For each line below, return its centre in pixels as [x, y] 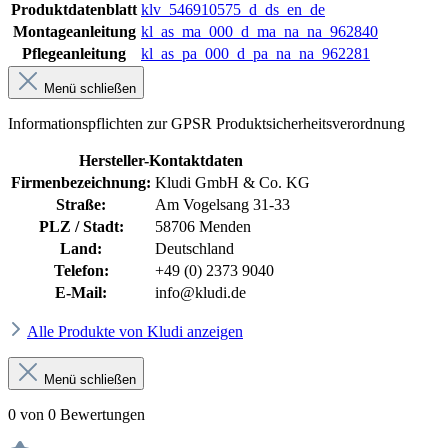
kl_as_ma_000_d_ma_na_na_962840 [259, 32]
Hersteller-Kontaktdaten [160, 161]
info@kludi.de [200, 293]
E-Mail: [81, 293]
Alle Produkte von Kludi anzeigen [135, 332]
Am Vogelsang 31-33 [222, 205]
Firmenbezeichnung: [81, 183]
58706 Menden [203, 227]
